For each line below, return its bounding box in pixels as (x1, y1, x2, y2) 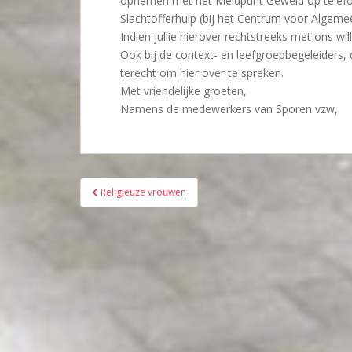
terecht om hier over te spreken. (120, 65, 284, 80)
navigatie (79, 195, 170, 220)
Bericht (79, 174, 149, 200)
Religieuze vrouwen (101, 185, 186, 199)
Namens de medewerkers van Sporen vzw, (120, 101, 338, 116)
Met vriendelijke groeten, (120, 83, 247, 98)
